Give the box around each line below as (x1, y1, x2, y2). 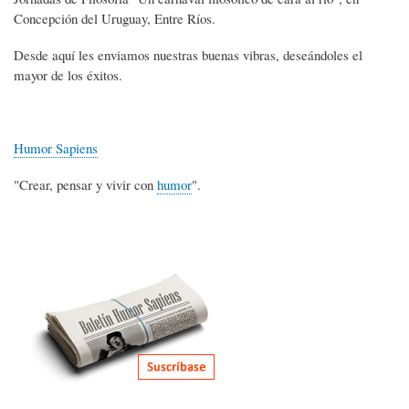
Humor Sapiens (14, 138, 98, 157)
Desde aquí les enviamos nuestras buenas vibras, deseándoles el (14, 45, 362, 64)
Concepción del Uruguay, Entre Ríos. (14, 9, 215, 27)
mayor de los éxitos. (14, 65, 122, 84)
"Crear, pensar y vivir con (14, 174, 157, 194)
